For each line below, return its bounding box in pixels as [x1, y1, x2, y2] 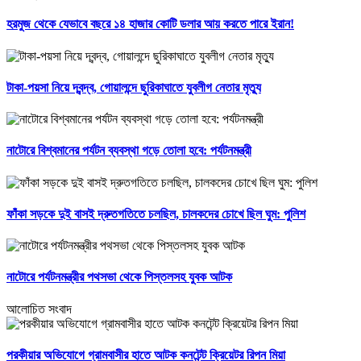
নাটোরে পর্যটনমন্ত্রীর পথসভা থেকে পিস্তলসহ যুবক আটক [6, 270, 232, 284]
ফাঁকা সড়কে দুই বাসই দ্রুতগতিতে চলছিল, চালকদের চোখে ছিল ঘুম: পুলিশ [6, 206, 305, 221]
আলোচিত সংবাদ [6, 301, 72, 316]
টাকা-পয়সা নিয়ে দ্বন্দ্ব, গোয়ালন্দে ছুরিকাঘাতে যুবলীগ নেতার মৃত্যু [6, 80, 261, 94]
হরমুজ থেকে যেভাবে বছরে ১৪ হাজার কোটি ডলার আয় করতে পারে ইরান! [6, 17, 294, 31]
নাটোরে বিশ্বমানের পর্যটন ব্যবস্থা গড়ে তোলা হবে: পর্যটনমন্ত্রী [6, 143, 251, 158]
